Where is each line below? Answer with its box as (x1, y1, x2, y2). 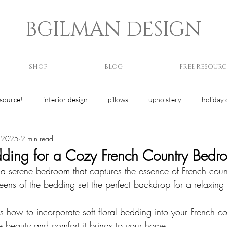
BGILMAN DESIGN (25, 16, 202, 44)
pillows (108, 95, 128, 104)
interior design (43, 95, 88, 104)
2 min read (21, 133, 53, 143)
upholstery (148, 95, 181, 104)
